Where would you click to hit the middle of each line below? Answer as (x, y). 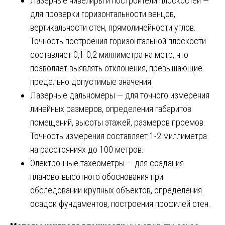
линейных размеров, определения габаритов (111, 108)
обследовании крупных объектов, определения (116, 190)
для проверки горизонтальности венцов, (103, 14)
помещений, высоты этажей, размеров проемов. (118, 122)
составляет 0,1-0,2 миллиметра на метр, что (109, 54)
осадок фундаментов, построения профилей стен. (120, 203)
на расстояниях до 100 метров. (87, 149)
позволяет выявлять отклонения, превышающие (116, 68)
